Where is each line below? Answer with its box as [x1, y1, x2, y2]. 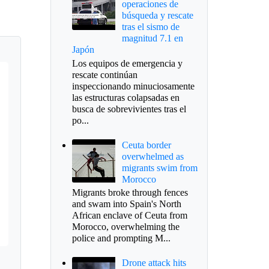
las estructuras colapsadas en [71, 92, 180, 103]
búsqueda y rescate [121, 10, 193, 21]
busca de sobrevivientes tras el [71, 103, 186, 114]
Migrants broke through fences [71, 187, 188, 198]
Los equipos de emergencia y [71, 58, 183, 68]
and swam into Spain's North [71, 199, 181, 210]
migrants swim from [121, 162, 198, 173]
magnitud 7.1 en [121, 33, 183, 44]
